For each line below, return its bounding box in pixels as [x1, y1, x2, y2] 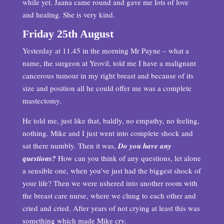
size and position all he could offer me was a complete [22, 83, 191, 93]
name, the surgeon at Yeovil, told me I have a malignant [22, 58, 196, 68]
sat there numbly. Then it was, [22, 140, 118, 150]
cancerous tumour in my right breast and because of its [22, 70, 193, 80]
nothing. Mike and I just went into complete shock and [22, 128, 193, 138]
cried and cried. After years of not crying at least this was [22, 203, 200, 213]
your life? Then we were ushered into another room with [22, 178, 197, 188]
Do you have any [117, 140, 171, 151]
